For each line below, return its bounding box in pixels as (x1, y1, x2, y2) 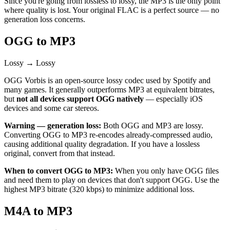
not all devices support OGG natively (16, 94, 144, 104)
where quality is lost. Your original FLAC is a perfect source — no (4, 6, 219, 15)
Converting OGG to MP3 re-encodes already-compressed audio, (4, 130, 213, 140)
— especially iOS (144, 94, 203, 104)
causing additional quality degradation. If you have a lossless (4, 140, 200, 149)
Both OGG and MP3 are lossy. (101, 121, 203, 130)
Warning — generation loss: (4, 121, 101, 130)
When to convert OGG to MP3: (4, 166, 113, 176)
